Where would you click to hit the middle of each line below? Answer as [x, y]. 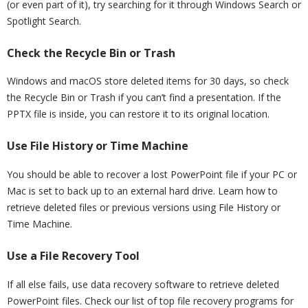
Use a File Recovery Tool [73, 256]
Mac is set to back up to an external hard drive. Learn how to [142, 191]
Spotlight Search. [44, 21]
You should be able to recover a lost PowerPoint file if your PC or [152, 175]
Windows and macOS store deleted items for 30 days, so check [148, 81]
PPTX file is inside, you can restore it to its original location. [138, 114]
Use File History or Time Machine [98, 146]
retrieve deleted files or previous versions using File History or [144, 208]
